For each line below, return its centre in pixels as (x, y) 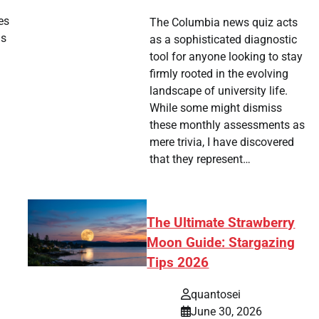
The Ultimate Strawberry (221, 223)
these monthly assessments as (227, 125)
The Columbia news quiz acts (223, 23)
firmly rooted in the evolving (219, 74)
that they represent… (200, 159)
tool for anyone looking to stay (226, 57)
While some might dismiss (215, 108)
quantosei (216, 294)
